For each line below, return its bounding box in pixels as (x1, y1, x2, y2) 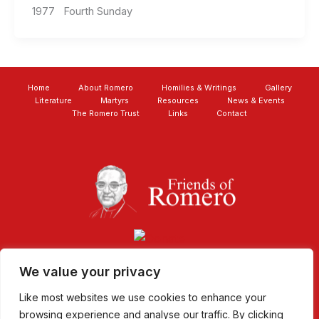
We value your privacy (19, 264, 161, 279)
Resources (157, 95, 199, 105)
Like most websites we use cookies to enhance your (19, 291, 266, 303)
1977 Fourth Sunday (31, 5, 132, 19)
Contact (216, 108, 247, 118)
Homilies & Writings (161, 82, 236, 93)
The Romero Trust (72, 108, 140, 118)
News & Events (226, 95, 285, 105)
